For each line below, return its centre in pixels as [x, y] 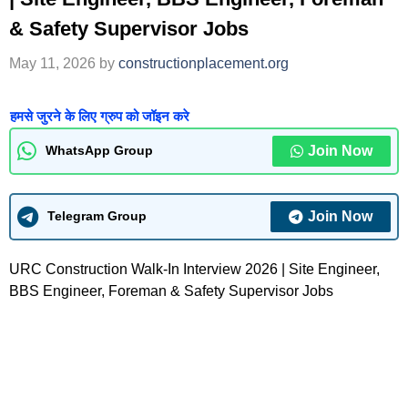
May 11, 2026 [52, 63]
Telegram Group [97, 216]
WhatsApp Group [99, 151]
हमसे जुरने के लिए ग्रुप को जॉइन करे [100, 116]
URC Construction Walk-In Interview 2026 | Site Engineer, [194, 269]
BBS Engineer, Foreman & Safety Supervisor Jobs [171, 291]
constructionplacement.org [204, 63]
